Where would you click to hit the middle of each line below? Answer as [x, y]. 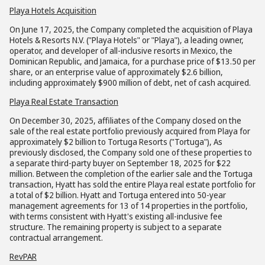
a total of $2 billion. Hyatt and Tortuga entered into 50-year [118, 195]
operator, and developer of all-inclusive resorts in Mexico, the [121, 51]
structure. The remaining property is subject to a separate [116, 227]
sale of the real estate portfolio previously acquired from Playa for [130, 131]
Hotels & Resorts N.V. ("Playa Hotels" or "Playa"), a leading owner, [127, 40]
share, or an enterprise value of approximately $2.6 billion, [116, 72]
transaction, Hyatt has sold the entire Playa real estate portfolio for [132, 184]
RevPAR [23, 256]
